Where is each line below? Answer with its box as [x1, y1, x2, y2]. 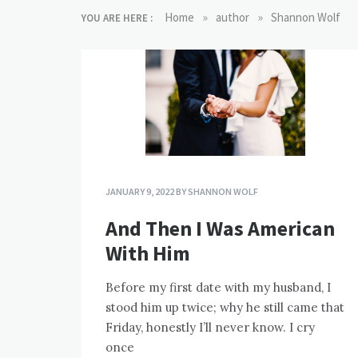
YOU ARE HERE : [82, 11, 153, 25]
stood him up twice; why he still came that [105, 300, 344, 316]
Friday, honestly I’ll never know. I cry [105, 320, 315, 336]
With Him [105, 240, 190, 267]
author [216, 10, 249, 25]
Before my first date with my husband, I [105, 280, 331, 296]
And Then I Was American [105, 215, 335, 242]
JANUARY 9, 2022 [105, 185, 174, 198]
